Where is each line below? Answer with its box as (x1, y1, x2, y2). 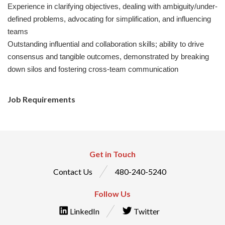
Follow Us (94, 189, 131, 198)
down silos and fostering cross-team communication (8, 65, 178, 73)
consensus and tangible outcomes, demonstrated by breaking (8, 52, 209, 61)
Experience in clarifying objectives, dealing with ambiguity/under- (8, 2, 217, 11)
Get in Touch (89, 149, 136, 159)
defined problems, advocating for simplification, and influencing (8, 15, 211, 23)
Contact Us (53, 167, 92, 176)
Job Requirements (8, 94, 75, 104)
